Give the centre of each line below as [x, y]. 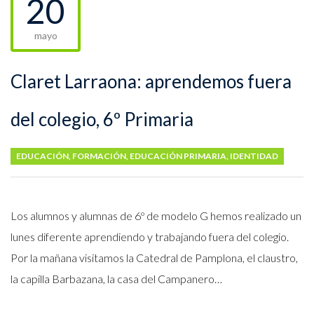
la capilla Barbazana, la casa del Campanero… [116, 279]
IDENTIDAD [254, 156]
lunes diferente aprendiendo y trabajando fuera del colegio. [150, 237]
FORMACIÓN [99, 156]
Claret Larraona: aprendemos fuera [151, 81]
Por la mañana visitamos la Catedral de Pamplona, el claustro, [154, 258]
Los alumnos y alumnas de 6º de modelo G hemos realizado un [156, 216]
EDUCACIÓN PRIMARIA [178, 156]
